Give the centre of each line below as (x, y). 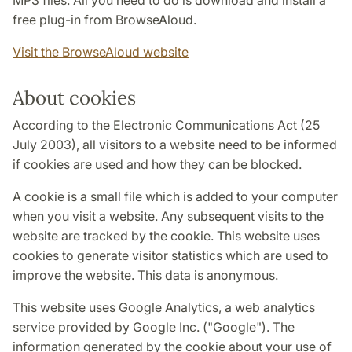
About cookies (74, 98)
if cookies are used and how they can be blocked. (157, 165)
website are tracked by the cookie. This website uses (166, 236)
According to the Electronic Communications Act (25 (166, 125)
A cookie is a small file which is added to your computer (175, 197)
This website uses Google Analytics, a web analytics (164, 308)
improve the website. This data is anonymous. (145, 275)
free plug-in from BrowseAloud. (104, 20)
